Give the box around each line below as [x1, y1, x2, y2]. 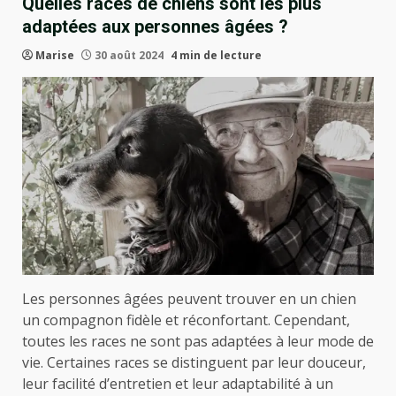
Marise [35, 48, 74, 63]
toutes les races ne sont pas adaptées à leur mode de [22, 331, 374, 351]
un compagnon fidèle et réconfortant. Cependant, [22, 309, 350, 330]
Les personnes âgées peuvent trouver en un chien [22, 288, 356, 308]
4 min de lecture [171, 48, 262, 63]
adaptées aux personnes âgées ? [22, 16, 288, 37]
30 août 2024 [92, 48, 166, 63]
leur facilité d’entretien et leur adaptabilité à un [22, 373, 333, 393]
